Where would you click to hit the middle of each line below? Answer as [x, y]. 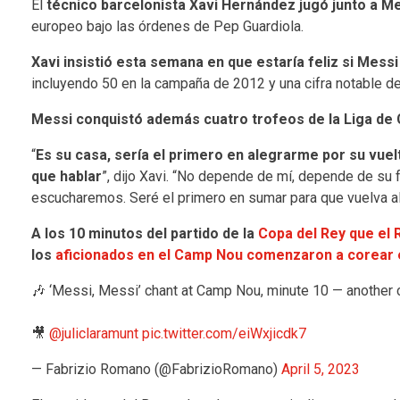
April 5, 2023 [320, 369]
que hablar [66, 176]
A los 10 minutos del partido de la [144, 233]
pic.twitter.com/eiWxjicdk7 [224, 333]
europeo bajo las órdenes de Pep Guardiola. [167, 26]
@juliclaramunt [93, 333]
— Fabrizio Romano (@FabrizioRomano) [156, 369]
